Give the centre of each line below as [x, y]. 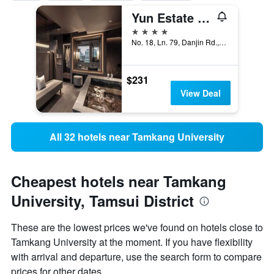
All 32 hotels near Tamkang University [137, 137]
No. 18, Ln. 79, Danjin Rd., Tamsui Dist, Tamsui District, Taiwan [223, 42]
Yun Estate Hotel [204, 18]
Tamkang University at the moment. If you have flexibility [132, 242]
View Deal [200, 93]
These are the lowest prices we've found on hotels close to [137, 228]
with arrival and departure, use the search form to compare [136, 257]
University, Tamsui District [102, 201]
